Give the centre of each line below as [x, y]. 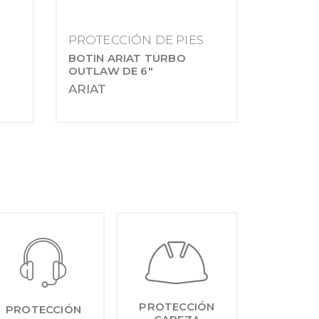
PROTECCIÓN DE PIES [136, 40]
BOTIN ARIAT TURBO [127, 58]
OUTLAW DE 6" [110, 71]
